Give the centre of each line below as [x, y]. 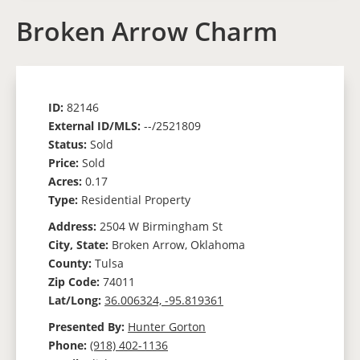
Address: [74, 226]
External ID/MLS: [96, 126]
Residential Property [136, 200]
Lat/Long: [76, 300]
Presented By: [88, 327]
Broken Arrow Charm [147, 31]
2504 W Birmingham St [161, 226]
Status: [69, 144]
